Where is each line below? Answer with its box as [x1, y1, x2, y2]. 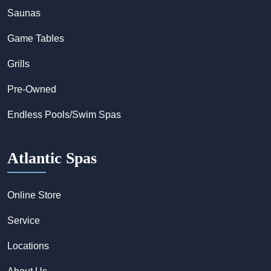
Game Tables [7, 33, 64, 44]
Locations [7, 241, 49, 252]
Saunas [7, 8, 41, 19]
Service [7, 215, 40, 226]
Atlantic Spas [7, 149, 97, 168]
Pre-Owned [7, 84, 56, 95]
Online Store [7, 190, 61, 201]
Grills [7, 59, 30, 70]
